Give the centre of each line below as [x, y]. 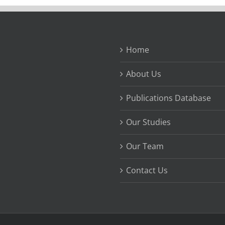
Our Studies [148, 122]
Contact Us [147, 170]
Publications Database [168, 98]
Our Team [145, 146]
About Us [144, 74]
